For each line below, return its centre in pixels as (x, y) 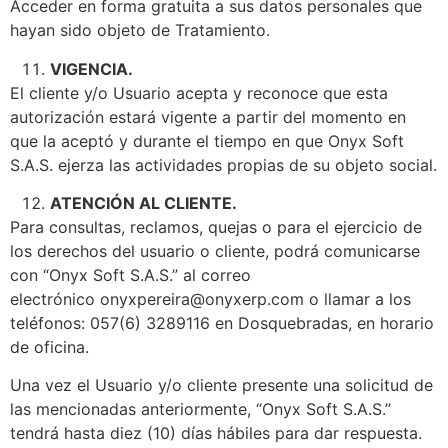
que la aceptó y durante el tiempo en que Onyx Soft (207, 140)
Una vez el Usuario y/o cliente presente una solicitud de (221, 385)
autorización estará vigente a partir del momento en (208, 116)
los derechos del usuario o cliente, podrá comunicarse (215, 250)
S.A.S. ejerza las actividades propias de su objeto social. (223, 164)
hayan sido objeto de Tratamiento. (140, 30)
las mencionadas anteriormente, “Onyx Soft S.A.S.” (200, 409)
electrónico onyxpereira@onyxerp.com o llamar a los (210, 298)
